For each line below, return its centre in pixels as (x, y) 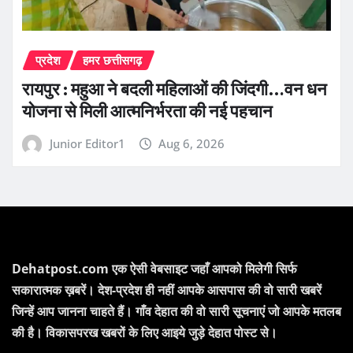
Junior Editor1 (87, 143)
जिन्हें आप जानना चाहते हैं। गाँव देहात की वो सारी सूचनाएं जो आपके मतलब (176, 311)
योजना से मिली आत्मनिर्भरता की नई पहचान (147, 111)
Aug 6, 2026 (192, 143)
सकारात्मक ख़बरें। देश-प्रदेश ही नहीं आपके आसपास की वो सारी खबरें (167, 290)
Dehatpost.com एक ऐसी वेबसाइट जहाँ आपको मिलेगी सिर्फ (154, 268)
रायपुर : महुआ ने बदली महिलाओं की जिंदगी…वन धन (175, 89)
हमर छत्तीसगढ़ (112, 60)
